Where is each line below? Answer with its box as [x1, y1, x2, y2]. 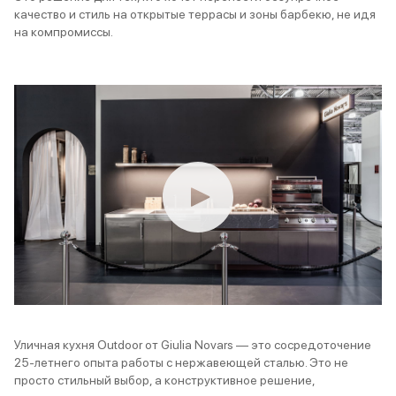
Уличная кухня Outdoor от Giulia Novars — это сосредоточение [14, 338, 371, 353]
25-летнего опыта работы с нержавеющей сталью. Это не [14, 355, 348, 370]
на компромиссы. [14, 25, 113, 40]
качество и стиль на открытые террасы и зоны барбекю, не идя [14, 7, 376, 22]
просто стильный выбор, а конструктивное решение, [14, 373, 315, 388]
